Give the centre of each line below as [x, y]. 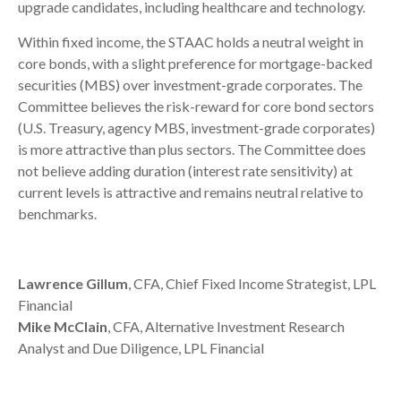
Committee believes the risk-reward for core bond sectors [196, 106]
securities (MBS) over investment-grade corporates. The [190, 84]
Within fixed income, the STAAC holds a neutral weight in [191, 41]
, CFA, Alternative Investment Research [226, 326]
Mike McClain [63, 326]
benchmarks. [60, 213]
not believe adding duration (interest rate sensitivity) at [185, 170]
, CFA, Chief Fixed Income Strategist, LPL [252, 283]
